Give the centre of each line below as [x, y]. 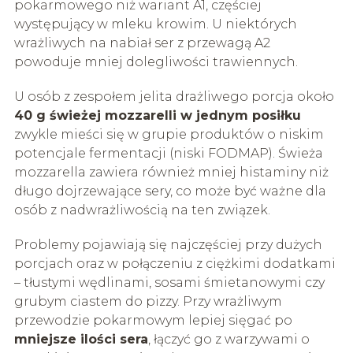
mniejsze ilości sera [81, 339]
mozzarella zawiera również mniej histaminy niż [171, 172]
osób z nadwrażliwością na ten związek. [142, 210]
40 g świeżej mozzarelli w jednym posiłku [157, 115]
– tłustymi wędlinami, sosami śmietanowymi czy [169, 282]
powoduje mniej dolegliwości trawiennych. [156, 61]
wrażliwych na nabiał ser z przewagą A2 [142, 43]
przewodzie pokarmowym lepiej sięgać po [153, 320]
